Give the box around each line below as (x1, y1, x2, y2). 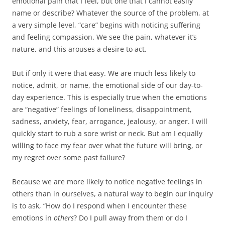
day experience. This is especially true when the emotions (12, 92, 207, 102)
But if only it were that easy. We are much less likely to (12, 68, 195, 78)
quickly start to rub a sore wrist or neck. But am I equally (12, 129, 202, 139)
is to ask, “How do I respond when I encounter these (12, 201, 187, 211)
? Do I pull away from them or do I (74, 213, 187, 223)
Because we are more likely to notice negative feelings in (12, 177, 202, 187)
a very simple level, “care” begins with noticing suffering (12, 20, 200, 30)
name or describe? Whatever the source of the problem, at (12, 8, 209, 18)
